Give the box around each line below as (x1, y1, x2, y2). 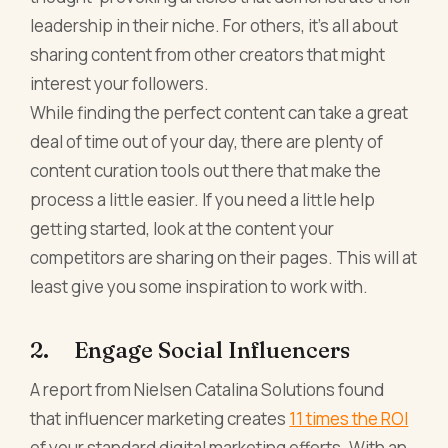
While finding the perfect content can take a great (30, 101, 409, 125)
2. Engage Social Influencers (30, 335, 351, 364)
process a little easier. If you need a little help (30, 188, 376, 212)
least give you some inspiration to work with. (30, 275, 369, 299)
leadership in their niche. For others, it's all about (30, 14, 399, 38)
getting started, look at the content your (30, 217, 335, 241)
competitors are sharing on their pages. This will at (30, 246, 418, 270)
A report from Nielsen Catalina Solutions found (30, 377, 385, 401)
